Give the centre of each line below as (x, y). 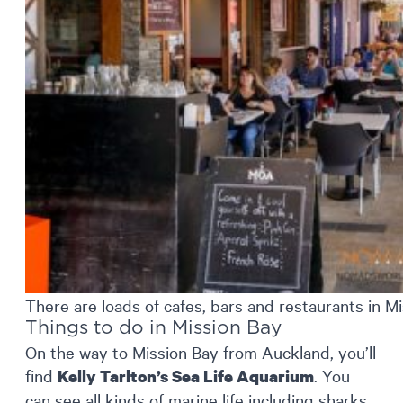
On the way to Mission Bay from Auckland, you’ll (201, 351)
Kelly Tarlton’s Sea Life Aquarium (186, 376)
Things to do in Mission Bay (153, 328)
